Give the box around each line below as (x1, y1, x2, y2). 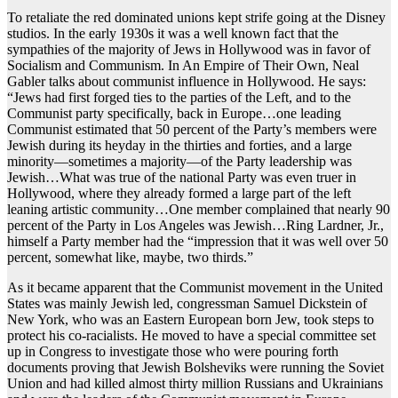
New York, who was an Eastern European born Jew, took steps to (7, 312, 374, 328)
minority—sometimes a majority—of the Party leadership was (7, 154, 352, 170)
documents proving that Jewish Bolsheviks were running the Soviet (7, 360, 384, 376)
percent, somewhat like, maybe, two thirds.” (7, 250, 253, 266)
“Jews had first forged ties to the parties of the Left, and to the (7, 90, 351, 106)
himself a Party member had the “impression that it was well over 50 (7, 234, 388, 250)
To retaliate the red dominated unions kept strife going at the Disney (7, 10, 386, 26)
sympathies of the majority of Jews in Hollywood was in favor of (7, 42, 370, 58)
